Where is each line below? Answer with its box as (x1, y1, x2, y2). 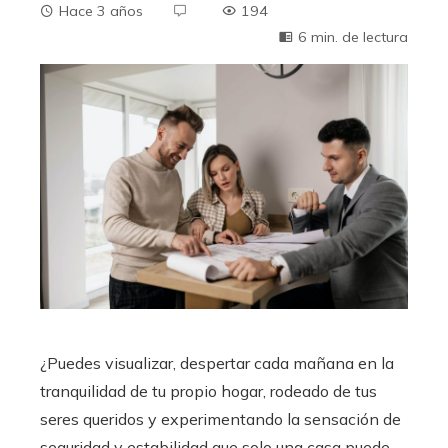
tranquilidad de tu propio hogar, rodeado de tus (40, 381, 377, 402)
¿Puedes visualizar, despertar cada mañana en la (40, 353, 394, 374)
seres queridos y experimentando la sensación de (40, 409, 401, 430)
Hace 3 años (59, 2, 143, 20)
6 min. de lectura (298, 28, 408, 46)
